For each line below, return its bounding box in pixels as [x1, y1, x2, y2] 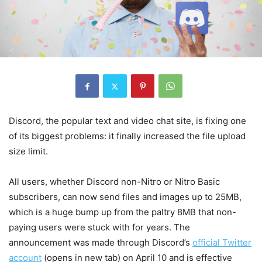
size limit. [9, 146, 50, 157]
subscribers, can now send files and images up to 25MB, [9, 191, 242, 203]
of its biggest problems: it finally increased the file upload [9, 130, 246, 142]
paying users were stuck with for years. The [9, 222, 190, 233]
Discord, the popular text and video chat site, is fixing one [9, 115, 246, 127]
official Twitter [192, 237, 251, 249]
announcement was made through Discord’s [9, 237, 192, 249]
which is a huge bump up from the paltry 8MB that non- [9, 206, 236, 218]
